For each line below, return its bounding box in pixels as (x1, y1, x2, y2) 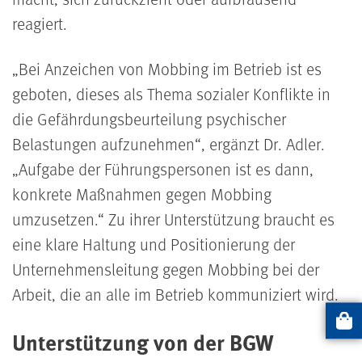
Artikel (326, 322, 360, 340)
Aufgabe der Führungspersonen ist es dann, (19, 157, 314, 180)
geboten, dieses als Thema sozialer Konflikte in (12, 82, 330, 105)
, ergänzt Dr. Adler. (201, 132, 325, 155)
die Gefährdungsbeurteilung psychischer (12, 107, 286, 130)
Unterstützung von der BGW (12, 326, 274, 357)
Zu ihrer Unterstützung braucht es (104, 207, 335, 230)
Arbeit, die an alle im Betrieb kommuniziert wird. (12, 282, 343, 305)
